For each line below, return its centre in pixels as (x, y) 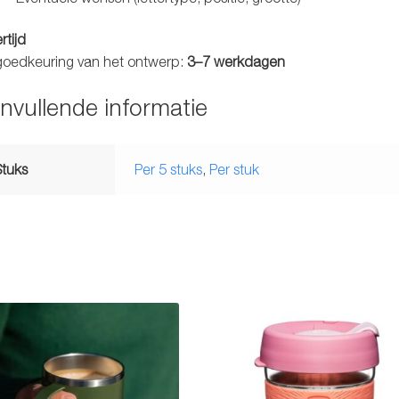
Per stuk (235, 169)
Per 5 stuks (169, 169)
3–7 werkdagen (236, 62)
